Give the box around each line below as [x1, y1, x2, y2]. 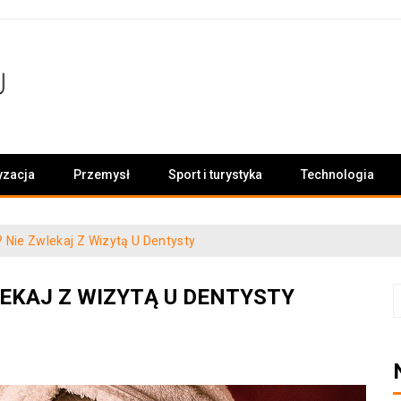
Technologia [301, 167, 374, 182]
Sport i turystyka [168, 167, 262, 182]
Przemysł [73, 167, 130, 182]
